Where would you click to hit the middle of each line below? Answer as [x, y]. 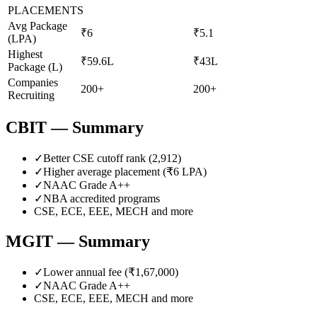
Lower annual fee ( [86, 272]
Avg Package [38, 25]
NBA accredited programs [102, 198]
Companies [33, 82]
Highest [25, 54]
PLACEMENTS [46, 10]
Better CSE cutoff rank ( [98, 158]
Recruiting [31, 95]
